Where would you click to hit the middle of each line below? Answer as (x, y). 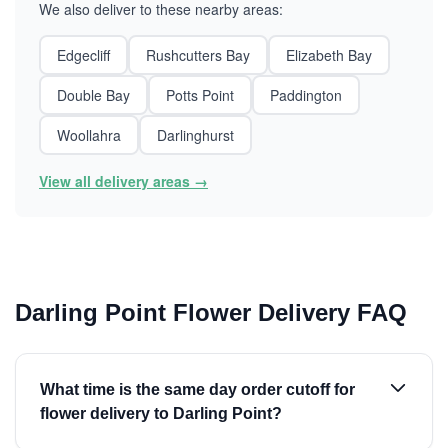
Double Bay (93, 95)
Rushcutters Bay (198, 55)
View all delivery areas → (123, 181)
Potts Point (200, 95)
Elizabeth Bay (329, 55)
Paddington (306, 95)
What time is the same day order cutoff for (197, 389)
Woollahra (89, 135)
